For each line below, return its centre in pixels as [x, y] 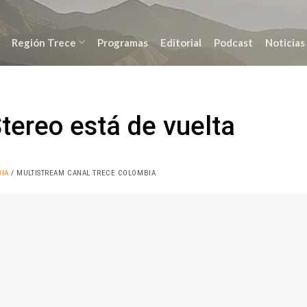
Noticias [285, 42]
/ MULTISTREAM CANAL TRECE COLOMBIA [82, 173]
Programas [122, 42]
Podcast [233, 42]
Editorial [181, 42]
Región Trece [44, 42]
